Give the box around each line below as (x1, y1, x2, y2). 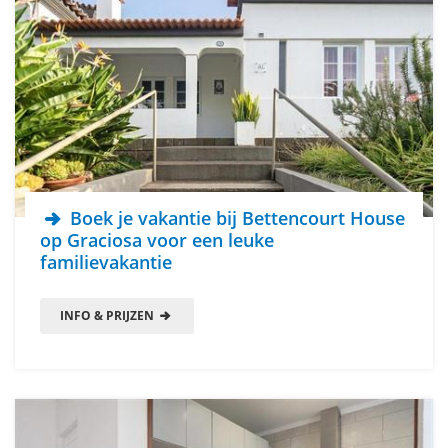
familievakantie (40, 249, 172, 274)
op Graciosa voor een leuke (40, 227, 274, 252)
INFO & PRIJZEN (60, 306, 157, 324)
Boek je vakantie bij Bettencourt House (65, 205, 406, 230)
